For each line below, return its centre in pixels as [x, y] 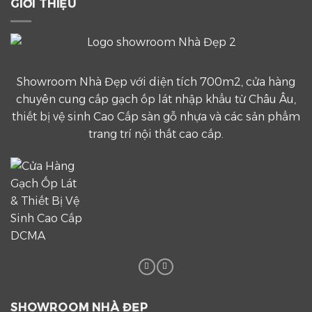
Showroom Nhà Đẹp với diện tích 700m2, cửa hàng [156, 81]
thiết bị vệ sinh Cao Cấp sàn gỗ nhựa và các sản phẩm [156, 116]
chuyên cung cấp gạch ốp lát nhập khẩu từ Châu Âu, [156, 99]
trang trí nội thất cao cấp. [156, 134]
